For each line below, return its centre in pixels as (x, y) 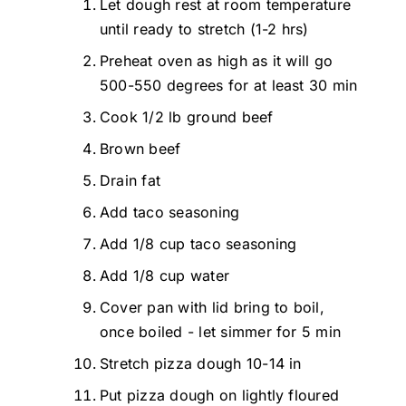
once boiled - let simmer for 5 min (221, 331)
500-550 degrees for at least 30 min (229, 85)
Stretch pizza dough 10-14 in (201, 363)
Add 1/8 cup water (165, 275)
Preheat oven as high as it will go (217, 60)
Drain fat (130, 180)
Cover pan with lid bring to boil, (212, 307)
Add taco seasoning (170, 212)
